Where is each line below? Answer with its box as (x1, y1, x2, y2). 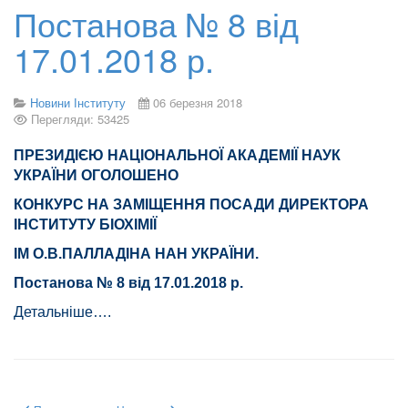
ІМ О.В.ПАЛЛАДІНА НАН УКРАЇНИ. (14, 246, 350, 261)
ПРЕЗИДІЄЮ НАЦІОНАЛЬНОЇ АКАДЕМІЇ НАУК (14, 148, 341, 163)
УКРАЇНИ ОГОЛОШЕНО (14, 168, 178, 183)
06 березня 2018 (153, 94, 242, 111)
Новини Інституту (30, 94, 126, 111)
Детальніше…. (14, 304, 111, 320)
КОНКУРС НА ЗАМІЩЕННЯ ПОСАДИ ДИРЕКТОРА (14, 197, 369, 212)
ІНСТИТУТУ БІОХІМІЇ (14, 217, 157, 232)
